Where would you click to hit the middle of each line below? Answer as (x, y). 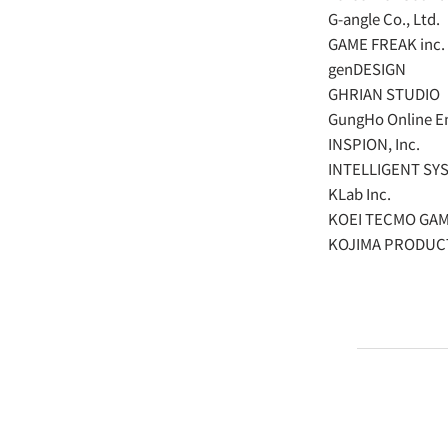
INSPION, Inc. (374, 143)
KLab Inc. (359, 193)
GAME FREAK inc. (386, 43)
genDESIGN (367, 68)
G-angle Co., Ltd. (384, 18)
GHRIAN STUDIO (384, 93)
